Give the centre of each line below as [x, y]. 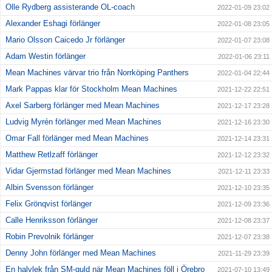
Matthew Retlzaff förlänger [52, 154]
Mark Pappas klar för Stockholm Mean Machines [91, 89]
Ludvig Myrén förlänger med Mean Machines [83, 121]
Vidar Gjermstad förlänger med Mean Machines [88, 171]
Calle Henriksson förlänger [52, 220]
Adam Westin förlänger [46, 56]
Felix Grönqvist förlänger [49, 203]
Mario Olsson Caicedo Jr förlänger [65, 39]
